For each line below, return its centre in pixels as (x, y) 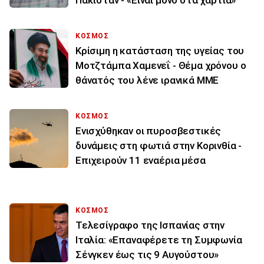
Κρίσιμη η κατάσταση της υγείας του (160, 50)
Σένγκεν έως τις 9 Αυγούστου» (147, 254)
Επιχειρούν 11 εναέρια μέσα (141, 160)
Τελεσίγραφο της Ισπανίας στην (150, 225)
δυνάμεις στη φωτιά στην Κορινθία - (159, 145)
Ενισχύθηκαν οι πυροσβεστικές (148, 131)
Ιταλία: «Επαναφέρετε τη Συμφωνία (159, 240)
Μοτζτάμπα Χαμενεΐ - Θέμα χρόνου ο (161, 65)
